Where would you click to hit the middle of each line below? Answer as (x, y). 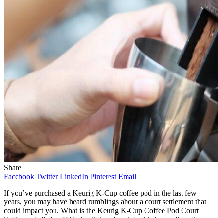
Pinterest (103, 176)
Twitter (47, 176)
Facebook (19, 176)
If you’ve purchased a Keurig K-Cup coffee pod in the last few (100, 193)
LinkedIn (74, 176)
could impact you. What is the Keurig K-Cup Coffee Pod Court (101, 210)
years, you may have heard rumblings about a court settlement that (105, 201)
